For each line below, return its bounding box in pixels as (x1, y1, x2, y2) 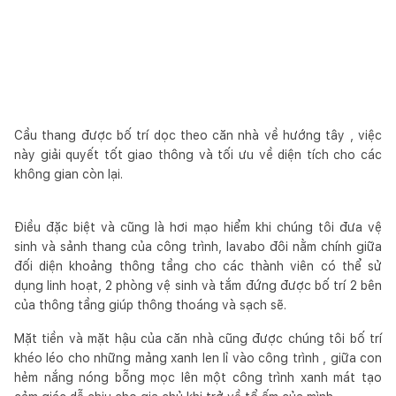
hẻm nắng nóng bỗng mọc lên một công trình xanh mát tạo (14, 369, 382, 385)
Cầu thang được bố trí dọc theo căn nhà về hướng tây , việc (14, 127, 382, 142)
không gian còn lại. (14, 166, 123, 181)
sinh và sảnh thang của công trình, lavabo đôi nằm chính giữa (14, 239, 382, 254)
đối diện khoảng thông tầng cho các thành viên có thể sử (14, 258, 382, 273)
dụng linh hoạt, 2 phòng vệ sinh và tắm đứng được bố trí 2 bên (14, 278, 382, 293)
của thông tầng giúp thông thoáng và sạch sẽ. (14, 297, 286, 312)
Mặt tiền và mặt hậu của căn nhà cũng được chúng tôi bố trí (14, 331, 382, 346)
